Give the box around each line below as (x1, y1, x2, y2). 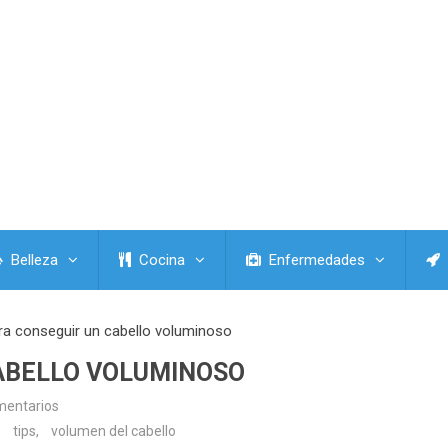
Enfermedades (265, 251, 365, 270)
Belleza (7, 251, 58, 270)
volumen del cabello (51, 423, 176, 440)
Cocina (135, 251, 185, 270)
